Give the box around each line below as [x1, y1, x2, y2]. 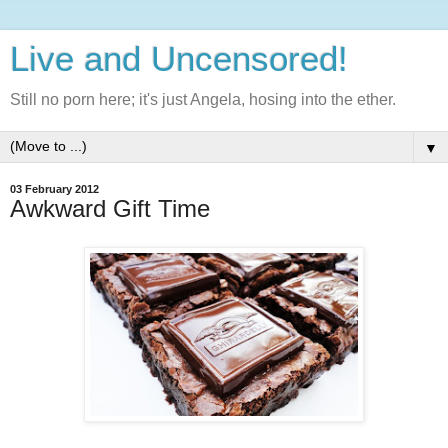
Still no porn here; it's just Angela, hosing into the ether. [10, 91, 396, 108]
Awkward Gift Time [10, 195, 210, 222]
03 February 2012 [10, 183, 99, 195]
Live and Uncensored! [10, 40, 348, 78]
